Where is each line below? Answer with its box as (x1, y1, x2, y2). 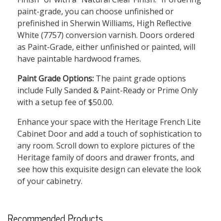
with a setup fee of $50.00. (17, 97, 113, 108)
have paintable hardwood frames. (17, 53, 141, 64)
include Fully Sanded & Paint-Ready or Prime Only (17, 85, 198, 96)
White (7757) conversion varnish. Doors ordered (17, 30, 194, 40)
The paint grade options (94, 73, 186, 84)
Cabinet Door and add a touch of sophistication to (17, 128, 202, 139)
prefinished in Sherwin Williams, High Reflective (17, 18, 191, 29)
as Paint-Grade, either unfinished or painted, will (17, 41, 195, 52)
